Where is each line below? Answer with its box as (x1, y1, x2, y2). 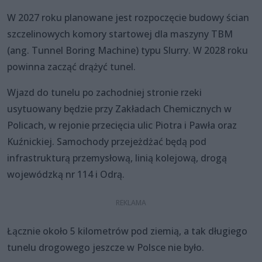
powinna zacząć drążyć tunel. (7, 60, 136, 73)
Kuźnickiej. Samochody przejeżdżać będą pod (7, 135, 206, 148)
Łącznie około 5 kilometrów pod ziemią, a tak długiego (7, 224, 247, 237)
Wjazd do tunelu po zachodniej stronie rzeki (7, 85, 202, 99)
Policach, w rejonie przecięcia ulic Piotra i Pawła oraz (7, 118, 237, 132)
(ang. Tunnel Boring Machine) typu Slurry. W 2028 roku (7, 43, 248, 57)
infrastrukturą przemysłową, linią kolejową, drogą (7, 151, 227, 164)
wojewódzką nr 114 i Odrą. (7, 167, 125, 181)
